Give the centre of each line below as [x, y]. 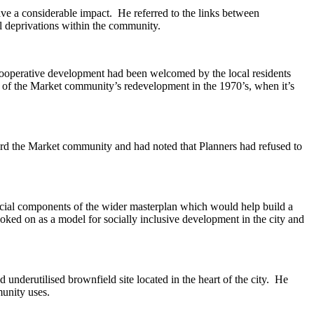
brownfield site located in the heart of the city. [167, 280]
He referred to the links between [187, 13]
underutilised [37, 280]
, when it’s [272, 86]
